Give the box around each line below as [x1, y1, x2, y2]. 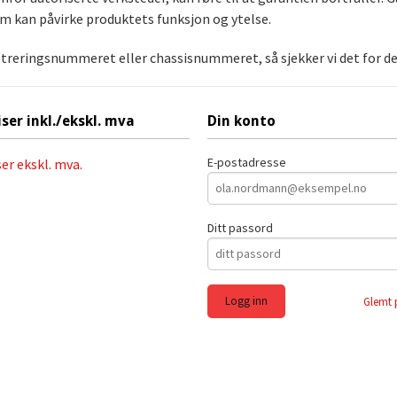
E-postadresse [207, 153, 286, 170]
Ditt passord [207, 219, 273, 236]
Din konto [207, 112, 276, 129]
